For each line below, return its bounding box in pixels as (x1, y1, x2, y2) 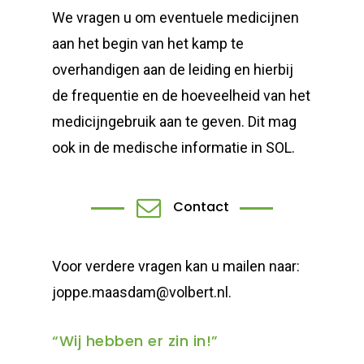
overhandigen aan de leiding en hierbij (52, 60, 294, 78)
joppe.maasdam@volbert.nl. (52, 283, 232, 301)
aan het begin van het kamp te (52, 34, 245, 52)
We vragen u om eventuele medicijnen (52, 8, 300, 26)
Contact (173, 197, 230, 217)
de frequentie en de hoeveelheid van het (52, 86, 311, 104)
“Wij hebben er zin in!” (52, 330, 219, 351)
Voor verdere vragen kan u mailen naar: (52, 257, 301, 275)
